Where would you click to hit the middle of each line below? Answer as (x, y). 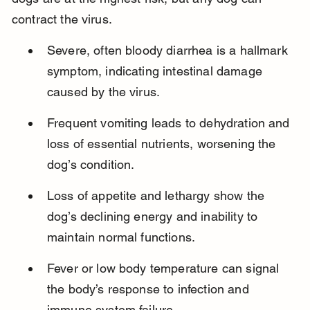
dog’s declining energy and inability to (154, 217)
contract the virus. (62, 19)
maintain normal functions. (121, 237)
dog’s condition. (91, 165)
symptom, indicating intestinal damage (156, 71)
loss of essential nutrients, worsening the (163, 144)
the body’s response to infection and (149, 289)
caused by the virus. (103, 92)
